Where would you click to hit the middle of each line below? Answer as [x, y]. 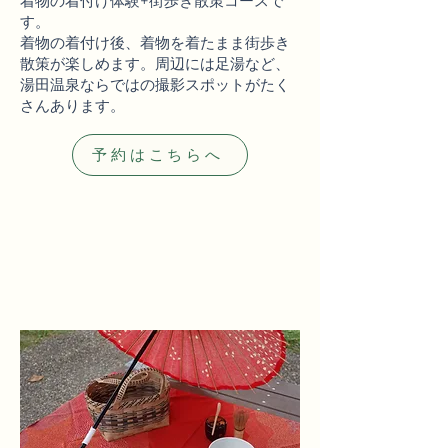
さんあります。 [72, 105]
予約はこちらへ [158, 154]
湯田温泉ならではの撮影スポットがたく [155, 84]
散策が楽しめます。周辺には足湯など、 [155, 63]
